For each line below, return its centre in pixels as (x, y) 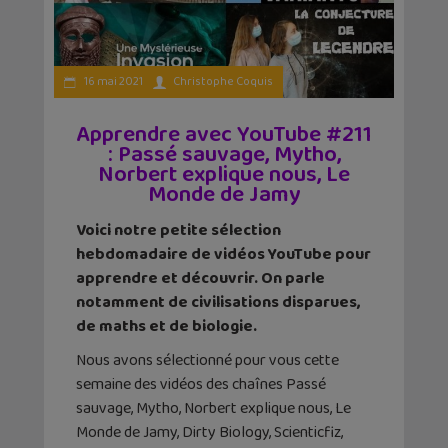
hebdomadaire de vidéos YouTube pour (223, 254)
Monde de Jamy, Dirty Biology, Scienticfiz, (209, 432)
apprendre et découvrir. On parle (200, 278)
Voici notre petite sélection (178, 230)
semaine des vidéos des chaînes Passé (201, 384)
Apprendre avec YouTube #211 (224, 134)
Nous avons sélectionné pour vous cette (207, 360)
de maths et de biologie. (166, 326)
